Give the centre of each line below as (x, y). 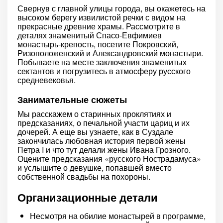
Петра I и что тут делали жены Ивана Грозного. (104, 150)
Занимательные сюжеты (72, 100)
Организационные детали (88, 197)
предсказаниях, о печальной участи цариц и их (104, 123)
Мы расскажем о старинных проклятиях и (94, 114)
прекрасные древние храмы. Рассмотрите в (99, 26)
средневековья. (47, 80)
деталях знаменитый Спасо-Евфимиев (90, 35)
